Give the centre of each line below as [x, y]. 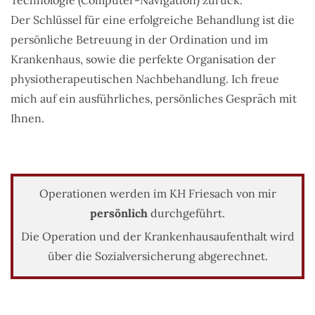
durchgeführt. [186, 213]
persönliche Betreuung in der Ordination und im [139, 39]
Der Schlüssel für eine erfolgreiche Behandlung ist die [153, 19]
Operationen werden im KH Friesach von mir [157, 193]
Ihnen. [27, 118]
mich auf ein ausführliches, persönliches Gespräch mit [154, 98]
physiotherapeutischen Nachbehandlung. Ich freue [145, 78]
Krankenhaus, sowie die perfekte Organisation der [143, 59]
